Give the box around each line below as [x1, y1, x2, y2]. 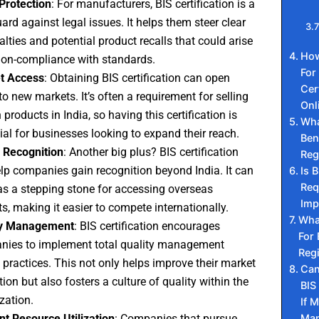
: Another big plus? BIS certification [63, 145, 239, 159]
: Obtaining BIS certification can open [43, 71, 230, 85]
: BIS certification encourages [73, 219, 220, 234]
